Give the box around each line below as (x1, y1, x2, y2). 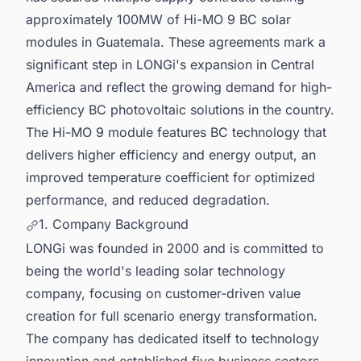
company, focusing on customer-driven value (26, 284, 301, 301)
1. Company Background (39, 216, 189, 233)
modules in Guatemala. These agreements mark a (26, 34, 326, 51)
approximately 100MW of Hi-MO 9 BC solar (26, 11, 291, 28)
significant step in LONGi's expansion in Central (26, 56, 314, 73)
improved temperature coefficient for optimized (26, 169, 315, 186)
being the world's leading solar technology (26, 262, 285, 279)
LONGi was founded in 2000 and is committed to (26, 239, 324, 256)
